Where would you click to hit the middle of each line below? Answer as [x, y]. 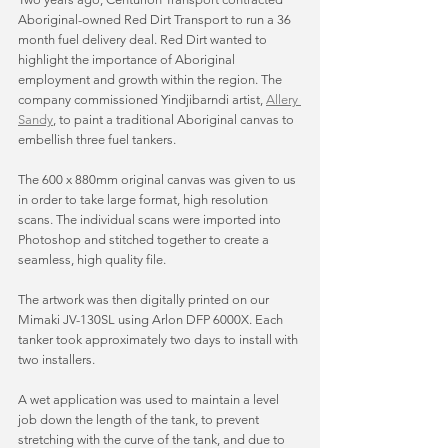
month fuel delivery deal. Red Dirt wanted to [144, 39]
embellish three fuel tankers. [98, 139]
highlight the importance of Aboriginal [128, 59]
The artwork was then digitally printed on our [145, 299]
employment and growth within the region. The [151, 79]
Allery [283, 99]
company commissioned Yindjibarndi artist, [142, 99]
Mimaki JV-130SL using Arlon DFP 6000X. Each [152, 319]
